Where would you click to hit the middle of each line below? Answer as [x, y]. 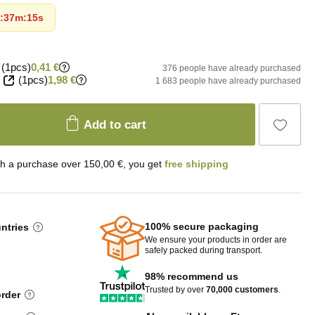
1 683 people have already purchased [228, 81]
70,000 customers [242, 290]
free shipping [197, 164]
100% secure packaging [202, 226]
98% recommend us [192, 276]
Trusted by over [175, 290]
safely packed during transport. [204, 250]
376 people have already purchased [232, 68]
